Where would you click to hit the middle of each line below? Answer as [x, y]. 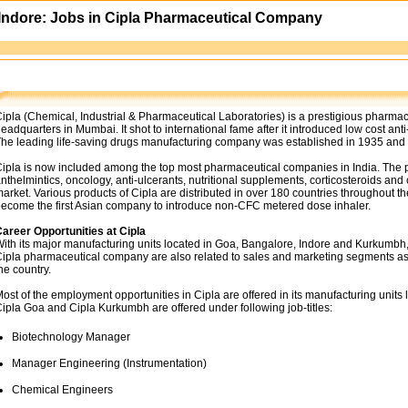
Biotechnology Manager [71, 337]
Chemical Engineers [62, 390]
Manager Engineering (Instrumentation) [109, 363]
